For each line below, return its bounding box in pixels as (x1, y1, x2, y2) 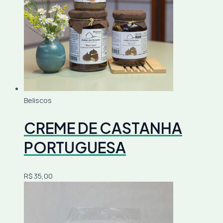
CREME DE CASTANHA (24, 118, 182, 137)
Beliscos (24, 95, 52, 105)
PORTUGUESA (24, 137, 126, 157)
